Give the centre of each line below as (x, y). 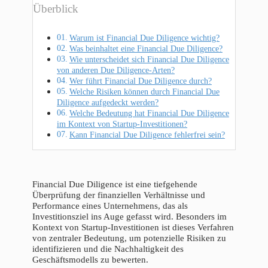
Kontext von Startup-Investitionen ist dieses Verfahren (133, 227)
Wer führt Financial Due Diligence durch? (140, 80)
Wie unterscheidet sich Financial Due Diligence (149, 59)
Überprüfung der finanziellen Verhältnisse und (119, 195)
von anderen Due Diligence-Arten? (116, 70)
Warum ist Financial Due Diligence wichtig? (144, 37)
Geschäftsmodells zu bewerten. (90, 259)
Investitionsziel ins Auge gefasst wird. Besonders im (130, 216)
